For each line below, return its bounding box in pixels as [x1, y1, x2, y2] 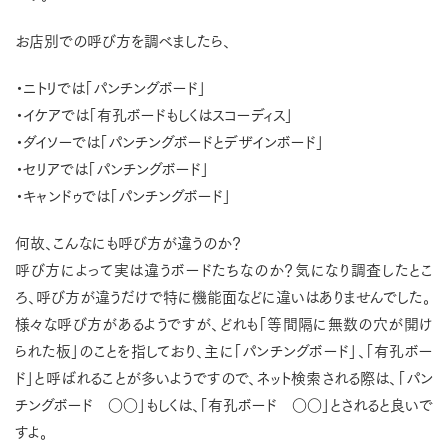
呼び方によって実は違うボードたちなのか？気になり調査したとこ [15, 257, 433, 281]
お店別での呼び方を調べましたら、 [15, 28, 231, 52]
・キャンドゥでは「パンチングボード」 [15, 183, 231, 207]
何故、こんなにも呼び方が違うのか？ [15, 230, 242, 254]
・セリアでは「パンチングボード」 [15, 156, 209, 180]
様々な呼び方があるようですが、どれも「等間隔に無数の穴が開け [15, 311, 433, 335]
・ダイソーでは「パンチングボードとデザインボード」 [15, 129, 324, 153]
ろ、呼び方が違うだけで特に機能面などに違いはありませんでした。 [15, 284, 431, 308]
